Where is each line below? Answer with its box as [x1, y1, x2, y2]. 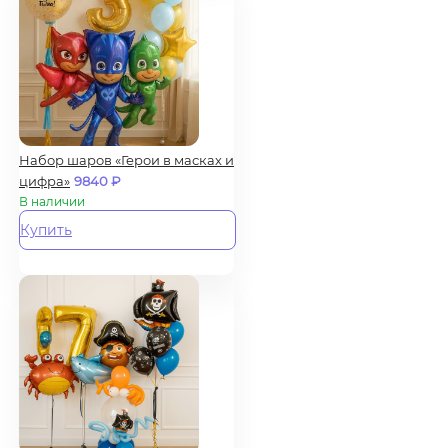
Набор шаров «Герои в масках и [19, 151, 234, 168]
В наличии [19, 193, 85, 209]
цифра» [19, 172, 70, 189]
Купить [20, 220, 72, 239]
